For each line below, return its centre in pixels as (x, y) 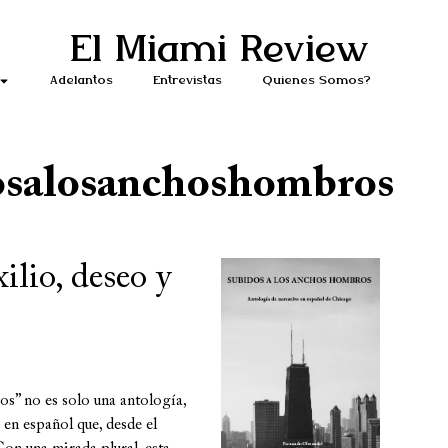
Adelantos (81, 80)
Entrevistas (187, 80)
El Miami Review (219, 50)
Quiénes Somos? (316, 80)
